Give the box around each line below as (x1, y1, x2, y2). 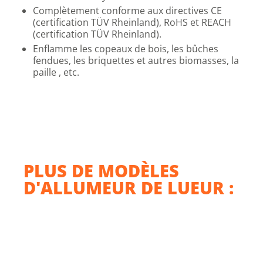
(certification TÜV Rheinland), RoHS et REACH (33, 16, 231, 29)
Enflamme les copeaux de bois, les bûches (33, 42, 218, 55)
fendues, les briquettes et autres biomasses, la (33, 54, 239, 67)
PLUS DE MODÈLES (23, 159, 179, 182)
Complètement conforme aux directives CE (33, 4, 222, 17)
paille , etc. (33, 66, 79, 79)
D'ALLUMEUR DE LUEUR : (23, 176, 234, 199)
